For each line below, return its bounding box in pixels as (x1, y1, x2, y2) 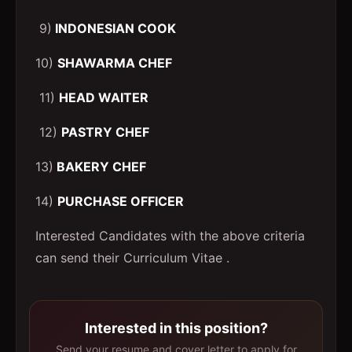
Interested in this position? (84, 320, 268, 336)
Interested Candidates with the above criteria (35, 228, 305, 244)
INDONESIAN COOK (52, 20, 176, 36)
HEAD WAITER (59, 90, 148, 105)
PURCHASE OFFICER (57, 193, 184, 209)
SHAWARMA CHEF (57, 55, 172, 71)
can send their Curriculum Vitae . (35, 250, 229, 266)
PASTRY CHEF (61, 124, 149, 140)
